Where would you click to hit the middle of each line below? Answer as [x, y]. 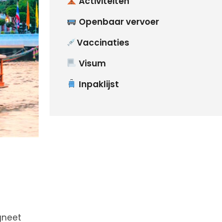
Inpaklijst [98, 84]
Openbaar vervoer [118, 22]
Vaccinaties [103, 42]
